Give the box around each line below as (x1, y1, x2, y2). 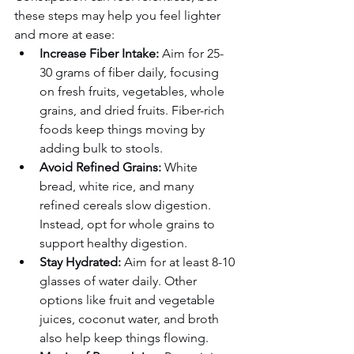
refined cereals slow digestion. (40, 197, 214, 213)
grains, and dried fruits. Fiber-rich (40, 102, 228, 118)
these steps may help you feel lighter (14, 7, 224, 23)
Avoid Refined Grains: (40, 159, 161, 175)
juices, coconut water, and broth (40, 311, 222, 326)
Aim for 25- (159, 45, 224, 61)
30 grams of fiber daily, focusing (40, 64, 222, 80)
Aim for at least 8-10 (121, 254, 238, 269)
